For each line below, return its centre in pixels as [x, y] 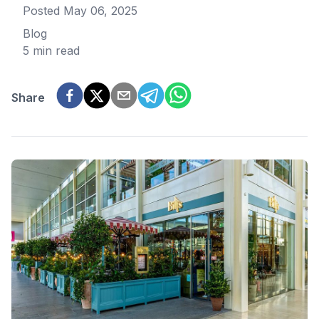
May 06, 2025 [100, 11]
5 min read [51, 51]
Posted [43, 11]
